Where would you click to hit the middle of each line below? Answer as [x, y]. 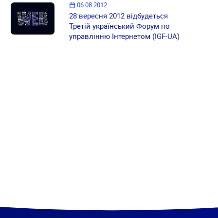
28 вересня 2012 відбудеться [119, 16]
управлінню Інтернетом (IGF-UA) [125, 36]
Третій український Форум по [120, 26]
